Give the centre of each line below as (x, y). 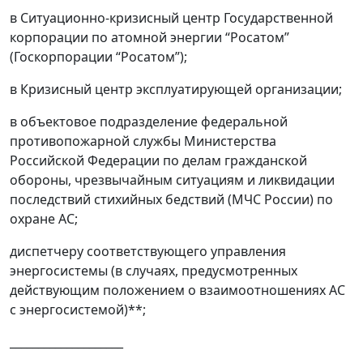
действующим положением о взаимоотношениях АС (177, 290)
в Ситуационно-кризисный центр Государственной (171, 18)
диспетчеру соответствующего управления (148, 251)
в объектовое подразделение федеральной (149, 122)
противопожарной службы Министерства (143, 141)
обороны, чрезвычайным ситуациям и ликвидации (172, 180)
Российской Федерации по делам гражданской (158, 160)
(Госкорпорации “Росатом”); (98, 57)
